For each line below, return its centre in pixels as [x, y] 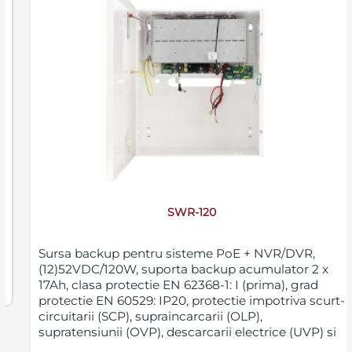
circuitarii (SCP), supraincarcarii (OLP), [150, 317]
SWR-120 [192, 213]
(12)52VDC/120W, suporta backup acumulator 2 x [183, 269]
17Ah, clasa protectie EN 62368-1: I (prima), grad [178, 285]
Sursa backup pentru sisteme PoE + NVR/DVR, [176, 254]
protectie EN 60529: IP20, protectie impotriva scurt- [191, 301]
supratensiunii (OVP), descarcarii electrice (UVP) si [187, 332]
